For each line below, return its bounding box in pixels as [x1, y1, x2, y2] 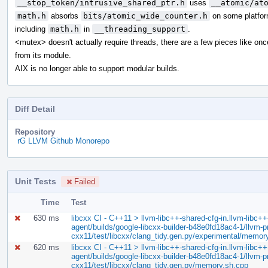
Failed [74, 176, 95, 186]
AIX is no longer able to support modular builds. [15, 63, 179, 73]
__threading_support [95, 24, 185, 33]
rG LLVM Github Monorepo [17, 136, 109, 145]
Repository [15, 127, 55, 136]
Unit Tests [15, 176, 56, 186]
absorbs [48, 11, 81, 20]
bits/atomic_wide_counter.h [83, 11, 208, 20]
